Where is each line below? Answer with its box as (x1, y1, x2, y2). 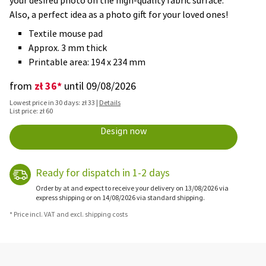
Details (99, 97, 121, 107)
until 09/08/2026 (62, 79, 136, 93)
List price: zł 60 (9, 106, 53, 116)
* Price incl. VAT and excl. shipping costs (9, 209, 128, 219)
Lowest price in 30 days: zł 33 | (9, 97, 99, 107)
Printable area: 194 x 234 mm (28, 56, 145, 68)
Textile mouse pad (28, 27, 103, 40)
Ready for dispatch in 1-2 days (36, 166, 170, 180)
